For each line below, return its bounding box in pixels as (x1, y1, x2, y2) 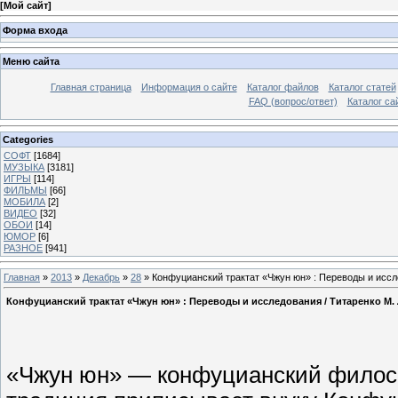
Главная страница (50, 82, 131, 93)
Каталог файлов (246, 82, 319, 93)
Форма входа (3, 24, 68, 36)
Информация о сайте (140, 82, 237, 93)
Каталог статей (328, 82, 396, 93)
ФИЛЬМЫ (4, 184, 47, 195)
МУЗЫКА (4, 161, 44, 172)
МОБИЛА (4, 195, 45, 207)
